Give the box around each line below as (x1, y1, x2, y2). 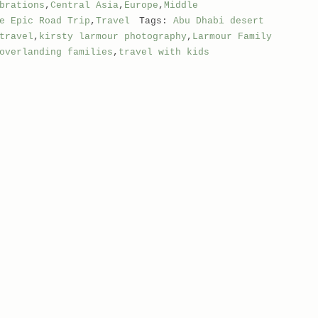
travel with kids (118, 47, 209, 57)
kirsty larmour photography (38, 31, 187, 42)
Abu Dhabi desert (172, 16, 264, 26)
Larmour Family (192, 31, 272, 42)
